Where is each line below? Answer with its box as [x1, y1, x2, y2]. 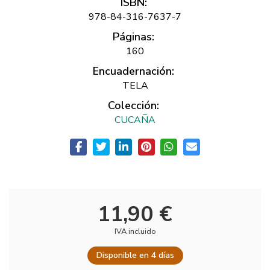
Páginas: [113, 30, 154, 45]
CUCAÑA [115, 113, 155, 127]
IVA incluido [114, 225, 156, 237]
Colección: [108, 98, 159, 113]
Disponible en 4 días [96, 249, 174, 261]
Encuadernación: [93, 64, 174, 79]
